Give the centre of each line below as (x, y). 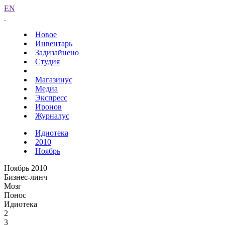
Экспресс (51, 98)
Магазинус (54, 80)
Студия (47, 62)
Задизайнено (57, 52)
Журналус (52, 116)
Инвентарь (54, 43)
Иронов (48, 107)
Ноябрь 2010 (26, 168)
